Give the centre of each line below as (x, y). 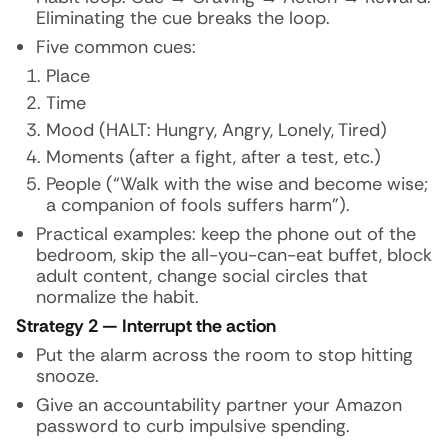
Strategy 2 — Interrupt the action (146, 326)
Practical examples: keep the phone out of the (226, 234)
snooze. (67, 376)
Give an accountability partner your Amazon (219, 405)
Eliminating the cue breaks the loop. (183, 18)
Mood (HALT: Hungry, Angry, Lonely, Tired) (216, 130)
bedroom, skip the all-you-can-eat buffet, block (234, 255)
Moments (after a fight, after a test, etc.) (213, 157)
